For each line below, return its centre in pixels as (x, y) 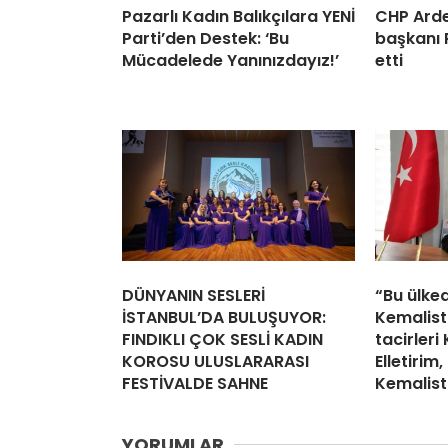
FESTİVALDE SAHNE (195, 383)
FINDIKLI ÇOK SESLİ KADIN (222, 339)
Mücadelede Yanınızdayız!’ (230, 60)
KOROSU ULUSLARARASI (215, 361)
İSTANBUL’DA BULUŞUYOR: (224, 317)
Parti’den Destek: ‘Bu (205, 38)
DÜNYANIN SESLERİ (193, 295)
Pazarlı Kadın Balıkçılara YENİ (238, 16)
